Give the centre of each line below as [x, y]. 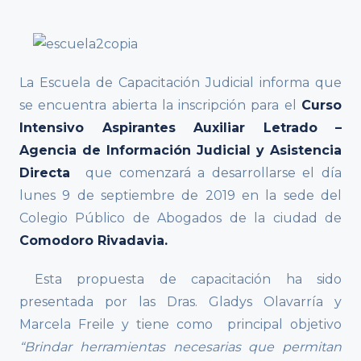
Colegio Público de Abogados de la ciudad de [180, 218]
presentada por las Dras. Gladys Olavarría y [180, 302]
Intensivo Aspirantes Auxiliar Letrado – [180, 128]
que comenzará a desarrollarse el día [214, 173]
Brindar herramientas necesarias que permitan [183, 347]
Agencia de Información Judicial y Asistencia [180, 151]
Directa [53, 173]
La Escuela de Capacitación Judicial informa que [180, 83]
